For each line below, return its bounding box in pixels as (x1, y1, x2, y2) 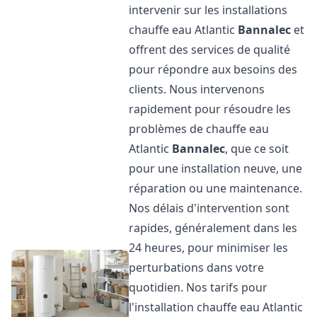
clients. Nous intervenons (129, 81, 265, 97)
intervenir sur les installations (129, 2, 288, 18)
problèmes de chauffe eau (129, 121, 270, 137)
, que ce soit (225, 141, 289, 156)
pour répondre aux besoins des (129, 62, 298, 77)
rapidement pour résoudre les (129, 101, 292, 117)
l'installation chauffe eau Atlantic (129, 299, 304, 315)
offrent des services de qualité (129, 42, 291, 57)
